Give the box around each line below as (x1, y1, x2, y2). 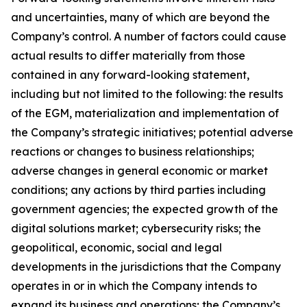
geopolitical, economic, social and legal (11, 241, 222, 254)
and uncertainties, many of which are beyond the (11, 10, 270, 24)
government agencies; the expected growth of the (11, 202, 278, 216)
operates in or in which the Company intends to (11, 279, 257, 293)
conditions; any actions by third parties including (11, 183, 266, 197)
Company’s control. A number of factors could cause (11, 29, 286, 43)
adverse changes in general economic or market (11, 164, 268, 177)
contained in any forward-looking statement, (11, 68, 249, 82)
